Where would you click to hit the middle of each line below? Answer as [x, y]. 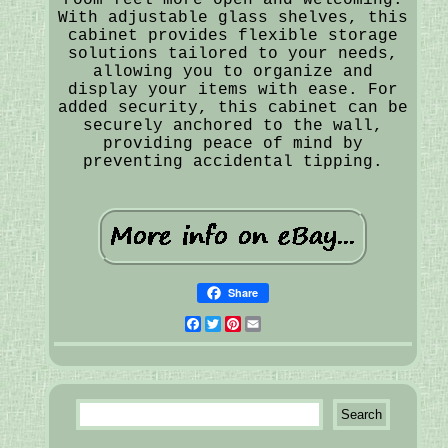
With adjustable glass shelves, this [232, 17]
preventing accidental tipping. [232, 161]
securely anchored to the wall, [232, 125]
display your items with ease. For [232, 89]
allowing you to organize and [232, 71]
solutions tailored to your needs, [232, 53]
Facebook [240, 323]
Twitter [255, 323]
